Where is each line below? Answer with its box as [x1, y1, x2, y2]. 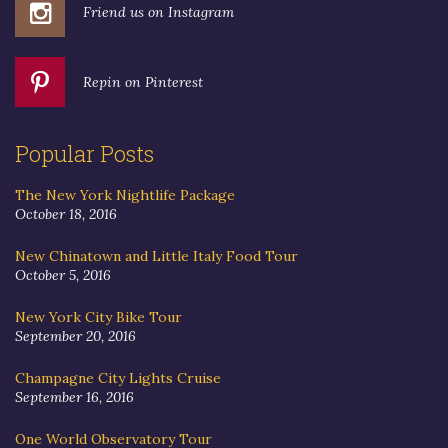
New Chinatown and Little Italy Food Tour [15, 246, 298, 265]
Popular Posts [15, 138, 154, 168]
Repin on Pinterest [83, 72, 203, 91]
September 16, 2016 [15, 387, 134, 406]
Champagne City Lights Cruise [15, 368, 221, 387]
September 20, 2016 [15, 326, 136, 345]
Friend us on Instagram [83, 2, 234, 21]
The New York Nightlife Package [15, 185, 235, 204]
